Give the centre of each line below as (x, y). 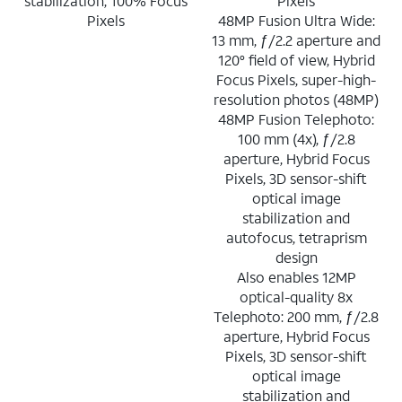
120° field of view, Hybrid (296, 59)
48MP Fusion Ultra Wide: (296, 20)
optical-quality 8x (296, 296)
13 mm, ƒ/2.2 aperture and (296, 39)
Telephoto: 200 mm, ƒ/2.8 (296, 316)
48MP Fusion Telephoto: (296, 118)
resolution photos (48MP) (296, 99)
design (296, 257)
